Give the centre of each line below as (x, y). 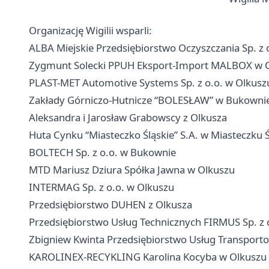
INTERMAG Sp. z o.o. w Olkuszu (101, 187)
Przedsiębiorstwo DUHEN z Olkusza (110, 204)
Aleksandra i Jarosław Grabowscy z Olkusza (128, 117)
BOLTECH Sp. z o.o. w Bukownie (102, 152)
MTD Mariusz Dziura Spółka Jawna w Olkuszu (132, 170)
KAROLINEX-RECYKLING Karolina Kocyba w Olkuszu (148, 257)
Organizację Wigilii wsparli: (90, 30)
